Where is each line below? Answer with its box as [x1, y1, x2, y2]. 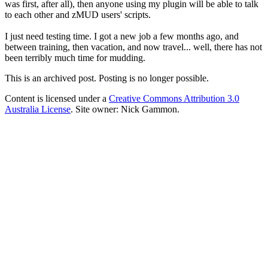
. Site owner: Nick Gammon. [71, 103, 179, 114]
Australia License [5, 103, 71, 114]
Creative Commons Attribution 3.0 [109, 93, 239, 103]
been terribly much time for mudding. [5, 52, 145, 63]
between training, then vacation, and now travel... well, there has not [5, 41, 262, 52]
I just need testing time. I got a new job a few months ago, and [5, 31, 239, 41]
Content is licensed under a [5, 93, 109, 103]
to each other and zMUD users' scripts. [5, 9, 151, 20]
